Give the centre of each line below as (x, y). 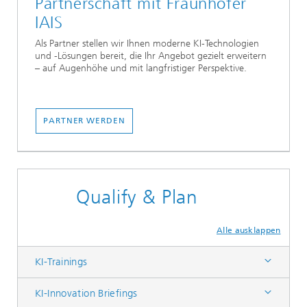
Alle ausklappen (249, 230)
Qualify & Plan (137, 197)
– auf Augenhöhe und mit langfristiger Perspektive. (142, 69)
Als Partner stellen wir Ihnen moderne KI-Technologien (147, 44)
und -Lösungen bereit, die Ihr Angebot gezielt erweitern (151, 56)
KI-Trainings (61, 262)
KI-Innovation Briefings (86, 293)
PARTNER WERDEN (84, 121)
